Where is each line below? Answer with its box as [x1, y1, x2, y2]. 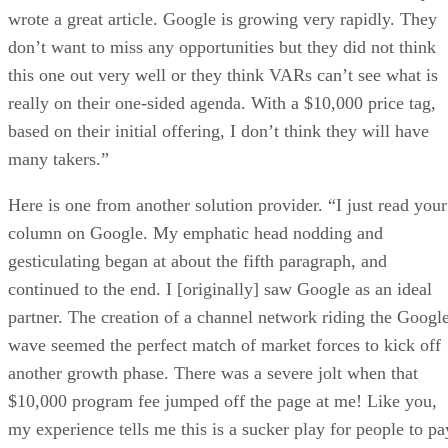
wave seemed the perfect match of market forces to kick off [8, 334, 441, 355]
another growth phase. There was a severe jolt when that [8, 362, 418, 383]
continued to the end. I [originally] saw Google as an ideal [8, 278, 432, 299]
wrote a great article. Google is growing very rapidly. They [8, 8, 437, 29]
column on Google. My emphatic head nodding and [8, 222, 383, 243]
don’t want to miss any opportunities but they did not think [8, 36, 436, 57]
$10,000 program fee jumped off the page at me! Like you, [8, 390, 437, 411]
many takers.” [8, 148, 109, 169]
